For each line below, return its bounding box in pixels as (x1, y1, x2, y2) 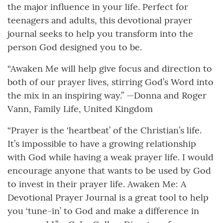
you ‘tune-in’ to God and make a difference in (7, 205, 199, 217)
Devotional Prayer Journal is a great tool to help (7, 192, 209, 204)
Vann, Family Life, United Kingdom (7, 103, 153, 115)
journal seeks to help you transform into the (7, 28, 193, 40)
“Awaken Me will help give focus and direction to (7, 63, 212, 75)
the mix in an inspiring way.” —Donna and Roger (7, 90, 207, 102)
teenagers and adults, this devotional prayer (7, 14, 192, 26)
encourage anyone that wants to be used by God (7, 165, 211, 177)
